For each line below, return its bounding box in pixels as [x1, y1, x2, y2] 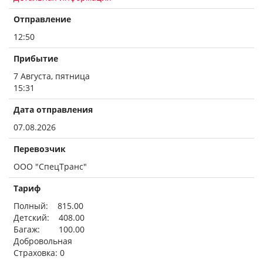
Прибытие [14, 53, 58, 64]
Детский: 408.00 [14, 212, 85, 223]
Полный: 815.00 [14, 200, 83, 211]
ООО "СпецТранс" [14, 161, 87, 172]
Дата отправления [14, 104, 93, 115]
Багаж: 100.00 [14, 224, 85, 235]
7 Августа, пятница [14, 70, 90, 82]
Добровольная [14, 235, 72, 247]
